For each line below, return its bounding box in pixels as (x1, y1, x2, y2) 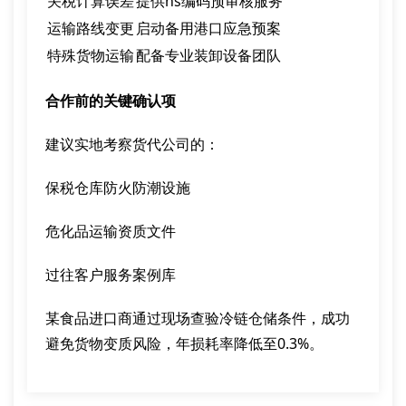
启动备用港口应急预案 (136, 18, 281, 38)
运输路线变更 (47, 18, 134, 38)
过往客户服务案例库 (45, 265, 176, 285)
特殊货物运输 (47, 45, 134, 65)
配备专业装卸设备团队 (136, 45, 281, 65)
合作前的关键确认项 (45, 91, 176, 111)
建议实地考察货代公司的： (45, 134, 219, 154)
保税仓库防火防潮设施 (45, 178, 190, 198)
